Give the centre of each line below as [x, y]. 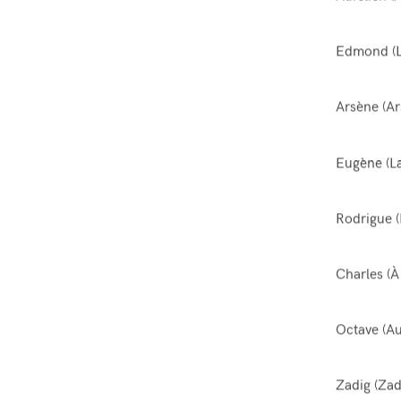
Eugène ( [362, 163]
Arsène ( [360, 107]
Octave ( [360, 330]
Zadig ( [356, 386]
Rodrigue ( [367, 218]
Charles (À [367, 274]
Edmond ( [365, 51]
